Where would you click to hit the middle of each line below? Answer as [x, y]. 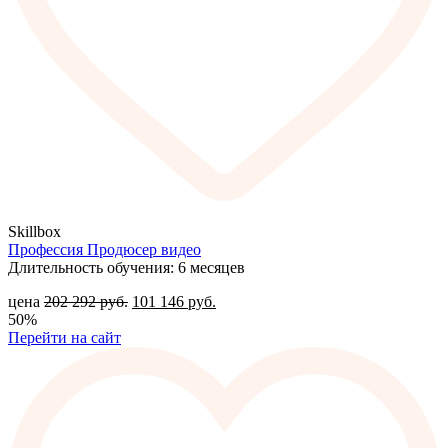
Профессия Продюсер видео [104, 250]
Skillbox [34, 232]
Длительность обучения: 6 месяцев [126, 268]
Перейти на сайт [64, 338]
